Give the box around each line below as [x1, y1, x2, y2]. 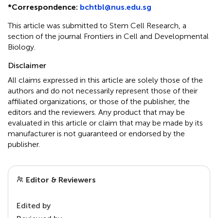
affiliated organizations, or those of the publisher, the [8, 96, 190, 106]
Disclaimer [8, 60, 46, 70]
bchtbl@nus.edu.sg [80, 2, 151, 12]
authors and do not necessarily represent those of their [8, 86, 198, 95]
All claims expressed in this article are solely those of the [8, 75, 203, 85]
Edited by [16, 200, 51, 210]
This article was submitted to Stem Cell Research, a [8, 20, 186, 30]
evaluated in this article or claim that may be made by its [8, 118, 203, 127]
